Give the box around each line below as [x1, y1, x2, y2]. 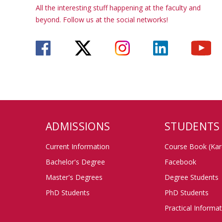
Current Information [45, 141, 110, 151]
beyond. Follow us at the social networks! [35, 15, 168, 25]
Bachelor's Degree [45, 157, 105, 166]
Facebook [164, 157, 196, 166]
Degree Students [164, 172, 219, 182]
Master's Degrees [45, 172, 103, 182]
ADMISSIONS [45, 119, 111, 134]
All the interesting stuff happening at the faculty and [35, 3, 201, 13]
